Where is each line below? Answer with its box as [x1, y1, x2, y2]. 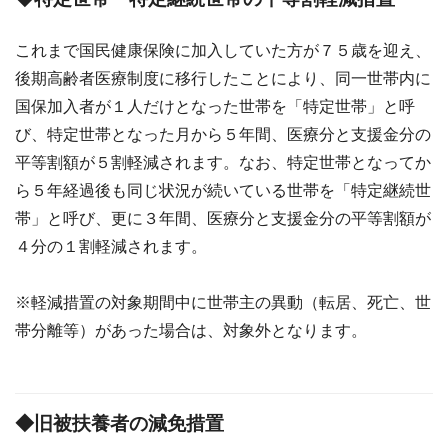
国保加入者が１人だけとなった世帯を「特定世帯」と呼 [15, 98, 415, 115]
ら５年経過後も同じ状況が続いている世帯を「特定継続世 [15, 182, 431, 199]
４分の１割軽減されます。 [15, 238, 207, 255]
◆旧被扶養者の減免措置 [15, 413, 224, 434]
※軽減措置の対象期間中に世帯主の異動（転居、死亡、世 [15, 294, 431, 311]
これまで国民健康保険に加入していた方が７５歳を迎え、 [15, 42, 431, 59]
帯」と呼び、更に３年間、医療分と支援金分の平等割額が [15, 210, 431, 227]
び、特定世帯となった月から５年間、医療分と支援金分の [15, 126, 431, 143]
